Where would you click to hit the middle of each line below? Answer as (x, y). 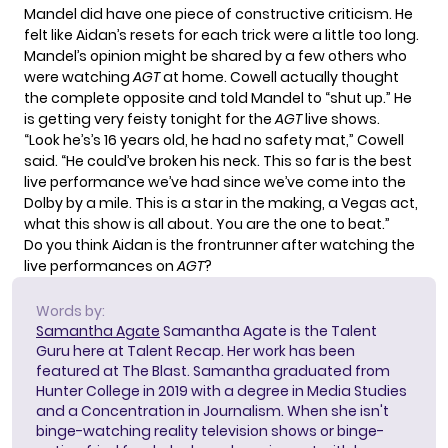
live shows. (341, 119)
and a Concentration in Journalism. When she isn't (212, 411)
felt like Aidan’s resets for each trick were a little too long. (221, 35)
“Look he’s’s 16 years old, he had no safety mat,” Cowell (214, 140)
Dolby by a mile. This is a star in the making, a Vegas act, (221, 203)
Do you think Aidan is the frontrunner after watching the (219, 245)
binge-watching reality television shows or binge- (210, 431)
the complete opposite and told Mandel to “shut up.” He (218, 98)
